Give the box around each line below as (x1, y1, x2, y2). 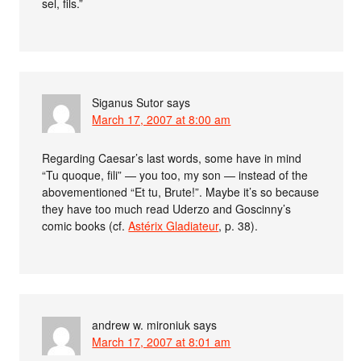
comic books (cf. (42, 217, 129, 234)
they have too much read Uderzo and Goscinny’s (42, 200, 292, 217)
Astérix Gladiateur (128, 217, 219, 234)
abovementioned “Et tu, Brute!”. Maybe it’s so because (42, 183, 320, 200)
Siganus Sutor (92, 93, 164, 110)
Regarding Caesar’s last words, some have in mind (42, 149, 302, 166)
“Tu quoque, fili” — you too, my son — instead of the (42, 166, 309, 183)
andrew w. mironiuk (92, 316, 191, 333)
